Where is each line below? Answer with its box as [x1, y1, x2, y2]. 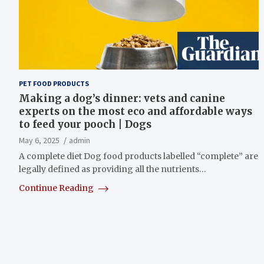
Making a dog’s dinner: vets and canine [19, 91, 225, 105]
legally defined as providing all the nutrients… [19, 163, 206, 174]
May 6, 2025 [19, 134, 60, 146]
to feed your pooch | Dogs [19, 117, 151, 131]
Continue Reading [19, 182, 95, 193]
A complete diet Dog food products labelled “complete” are [19, 150, 258, 161]
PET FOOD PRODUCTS [19, 78, 89, 88]
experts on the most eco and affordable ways [19, 104, 252, 118]
